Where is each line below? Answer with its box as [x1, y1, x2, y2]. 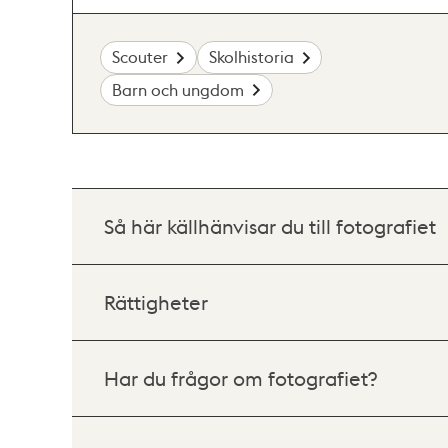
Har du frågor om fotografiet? [104, 365, 377, 392]
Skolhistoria [208, 46, 294, 68]
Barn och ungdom [112, 78, 245, 100]
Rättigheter [104, 289, 208, 316]
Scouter [112, 46, 169, 68]
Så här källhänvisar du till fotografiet [104, 213, 436, 240]
